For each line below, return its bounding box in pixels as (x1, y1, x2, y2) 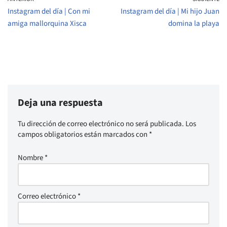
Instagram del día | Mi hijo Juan (121, 6, 219, 17)
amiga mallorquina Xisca (8, 18, 87, 29)
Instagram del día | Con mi (8, 6, 90, 17)
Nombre (18, 153, 45, 164)
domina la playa (168, 18, 219, 29)
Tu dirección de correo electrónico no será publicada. (18, 119, 184, 130)
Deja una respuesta (18, 96, 103, 110)
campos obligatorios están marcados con (18, 129, 149, 140)
